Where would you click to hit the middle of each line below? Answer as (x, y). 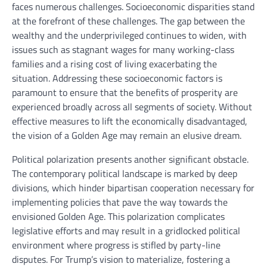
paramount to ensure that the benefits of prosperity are (125, 93)
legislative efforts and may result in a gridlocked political (126, 231)
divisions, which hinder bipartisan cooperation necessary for (133, 188)
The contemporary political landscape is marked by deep (125, 174)
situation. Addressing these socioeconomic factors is (117, 78)
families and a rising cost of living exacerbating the (114, 64)
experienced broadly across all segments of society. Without (132, 107)
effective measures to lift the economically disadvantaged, (130, 121)
